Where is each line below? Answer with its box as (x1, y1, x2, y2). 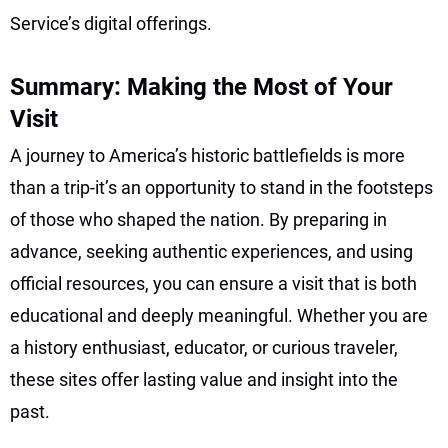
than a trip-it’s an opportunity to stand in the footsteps (10, 176, 433, 198)
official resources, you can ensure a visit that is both (10, 272, 417, 294)
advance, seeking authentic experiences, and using (10, 240, 413, 262)
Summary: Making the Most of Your (10, 72, 393, 101)
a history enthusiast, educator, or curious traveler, (10, 336, 398, 358)
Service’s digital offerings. (10, 12, 212, 34)
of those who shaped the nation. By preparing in (10, 208, 387, 230)
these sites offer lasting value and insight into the (10, 368, 398, 390)
